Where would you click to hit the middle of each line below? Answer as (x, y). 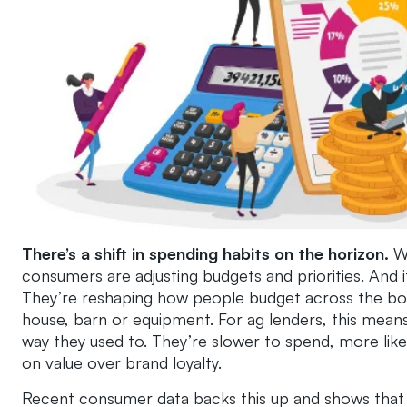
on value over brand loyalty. (122, 362)
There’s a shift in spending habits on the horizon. (208, 253)
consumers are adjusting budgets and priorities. (193, 275)
